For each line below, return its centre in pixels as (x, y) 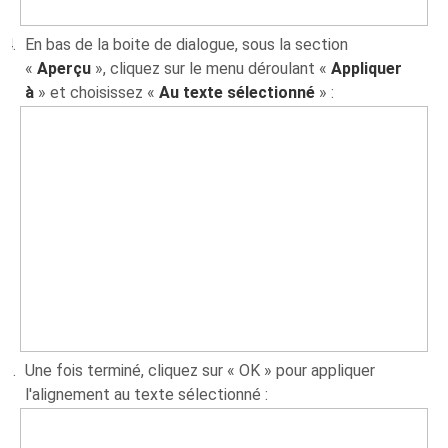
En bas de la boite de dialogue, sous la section (187, 44)
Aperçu (64, 68)
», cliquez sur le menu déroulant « (211, 68)
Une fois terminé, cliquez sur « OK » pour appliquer (200, 370)
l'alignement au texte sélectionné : (147, 394)
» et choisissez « (97, 92)
